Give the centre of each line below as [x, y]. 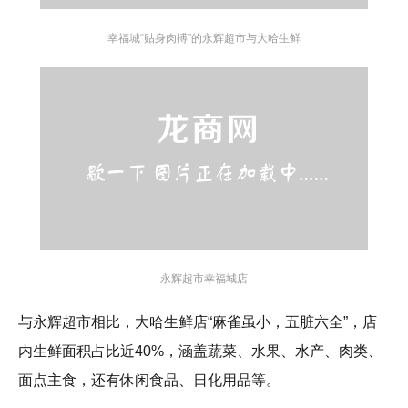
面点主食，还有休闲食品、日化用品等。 [149, 381]
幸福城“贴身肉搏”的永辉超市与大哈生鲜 [204, 39]
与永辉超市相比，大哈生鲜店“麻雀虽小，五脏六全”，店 [198, 322]
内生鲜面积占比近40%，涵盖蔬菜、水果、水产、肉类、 [200, 352]
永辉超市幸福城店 [204, 279]
